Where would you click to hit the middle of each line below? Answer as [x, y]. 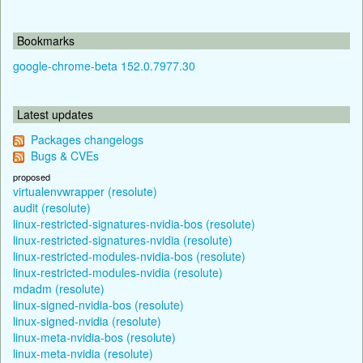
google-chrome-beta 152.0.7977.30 [104, 65]
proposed [32, 176]
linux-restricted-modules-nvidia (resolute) [118, 272]
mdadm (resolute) [59, 288]
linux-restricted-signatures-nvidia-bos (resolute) [134, 223]
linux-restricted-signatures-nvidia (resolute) [123, 239]
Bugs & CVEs [65, 155]
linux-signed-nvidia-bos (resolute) [98, 304]
